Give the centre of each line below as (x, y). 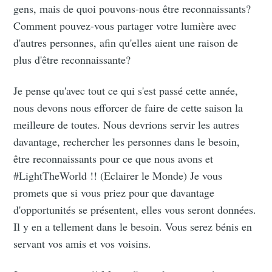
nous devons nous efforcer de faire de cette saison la (128, 108)
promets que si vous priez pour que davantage (114, 193)
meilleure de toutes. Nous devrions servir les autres (127, 125)
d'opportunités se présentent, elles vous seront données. (135, 210)
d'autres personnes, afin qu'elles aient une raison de (126, 43)
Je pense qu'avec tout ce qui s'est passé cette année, (126, 91)
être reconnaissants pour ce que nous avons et (114, 159)
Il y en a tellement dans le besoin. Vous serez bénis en (133, 227)
